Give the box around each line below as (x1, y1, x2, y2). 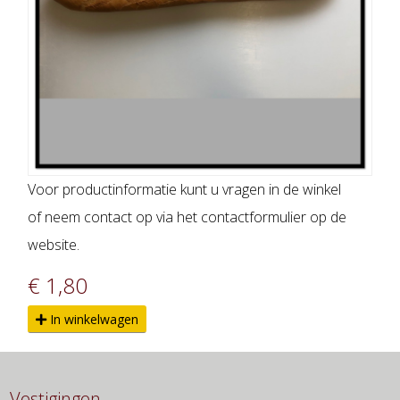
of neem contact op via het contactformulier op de (28, 207, 346, 228)
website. (28, 235, 79, 255)
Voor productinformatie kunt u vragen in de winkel (28, 179, 341, 200)
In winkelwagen (46, 311, 138, 329)
